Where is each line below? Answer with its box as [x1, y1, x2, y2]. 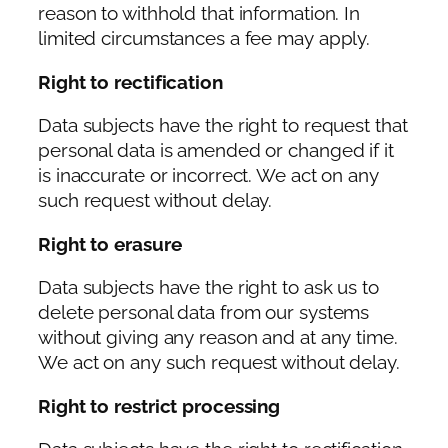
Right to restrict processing [38, 395, 281, 417]
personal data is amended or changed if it [38, 140, 394, 162]
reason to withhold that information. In [38, 3, 361, 25]
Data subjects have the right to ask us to [38, 277, 379, 299]
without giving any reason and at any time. [38, 327, 398, 349]
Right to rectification [38, 71, 223, 93]
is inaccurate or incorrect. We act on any [38, 165, 379, 187]
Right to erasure [38, 233, 182, 255]
